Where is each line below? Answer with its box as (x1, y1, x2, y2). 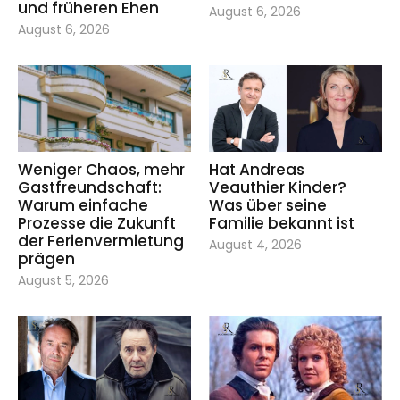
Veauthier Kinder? (209, 176, 346, 198)
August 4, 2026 (209, 235, 302, 254)
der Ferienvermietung (18, 229, 184, 252)
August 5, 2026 (18, 271, 109, 289)
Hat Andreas (209, 158, 304, 180)
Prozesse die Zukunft (18, 212, 176, 234)
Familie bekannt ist (209, 212, 354, 234)
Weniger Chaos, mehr (18, 158, 185, 180)
